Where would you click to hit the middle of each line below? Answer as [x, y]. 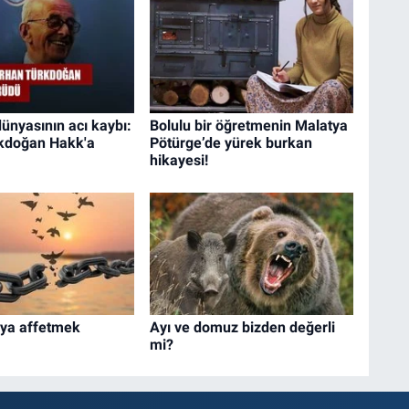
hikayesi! [178, 161]
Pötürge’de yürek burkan [231, 143]
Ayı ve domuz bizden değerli [242, 327]
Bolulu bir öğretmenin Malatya [248, 126]
